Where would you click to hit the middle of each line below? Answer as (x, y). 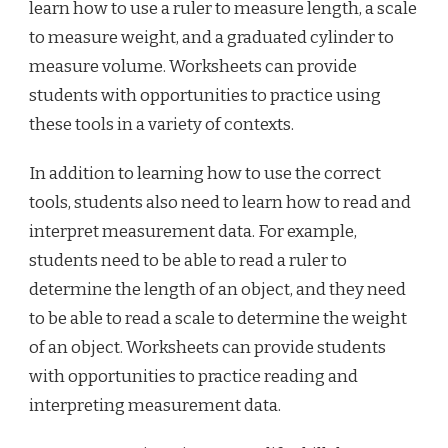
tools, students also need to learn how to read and (220, 202)
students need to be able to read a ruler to (188, 260)
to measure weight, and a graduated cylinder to (211, 37)
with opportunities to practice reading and (193, 376)
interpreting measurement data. (155, 405)
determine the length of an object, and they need (217, 289)
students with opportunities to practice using (205, 95)
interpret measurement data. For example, (193, 231)
